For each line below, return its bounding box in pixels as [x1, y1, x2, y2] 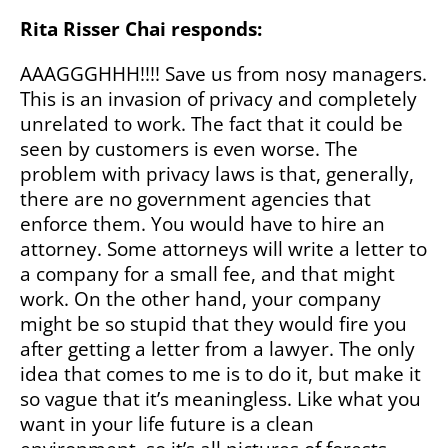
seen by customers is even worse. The [20, 136, 358, 162]
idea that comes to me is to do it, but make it [20, 361, 421, 387]
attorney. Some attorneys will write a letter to [20, 236, 427, 262]
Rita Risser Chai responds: [20, 16, 262, 42]
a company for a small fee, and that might [20, 261, 395, 287]
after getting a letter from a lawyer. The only [20, 336, 415, 362]
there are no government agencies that [20, 186, 371, 212]
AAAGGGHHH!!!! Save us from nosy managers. [20, 61, 427, 87]
